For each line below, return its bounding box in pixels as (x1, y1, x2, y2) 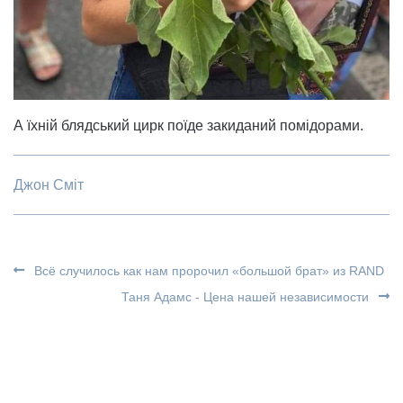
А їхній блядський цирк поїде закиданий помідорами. (13, 118, 363, 134)
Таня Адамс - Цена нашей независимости (121, 290, 372, 305)
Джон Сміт (13, 177, 84, 193)
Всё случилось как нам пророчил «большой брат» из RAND (31, 264, 384, 279)
